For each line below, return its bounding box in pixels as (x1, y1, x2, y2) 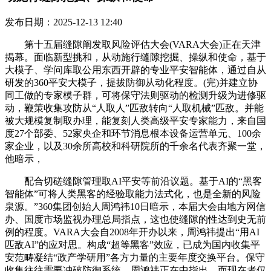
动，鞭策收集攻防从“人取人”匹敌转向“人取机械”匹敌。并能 (5, 102, 264, 113)
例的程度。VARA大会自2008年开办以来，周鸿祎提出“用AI (5, 226, 260, 237)
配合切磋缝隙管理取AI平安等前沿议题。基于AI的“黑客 (5, 175, 262, 186)
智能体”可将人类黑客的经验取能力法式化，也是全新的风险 (5, 188, 261, 199)
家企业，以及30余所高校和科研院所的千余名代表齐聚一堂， (5, 140, 266, 151)
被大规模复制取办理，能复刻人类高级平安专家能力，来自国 (5, 115, 266, 126)
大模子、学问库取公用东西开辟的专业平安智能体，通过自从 (5, 64, 266, 75)
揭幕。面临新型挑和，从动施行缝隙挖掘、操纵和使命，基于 (5, 51, 266, 62)
